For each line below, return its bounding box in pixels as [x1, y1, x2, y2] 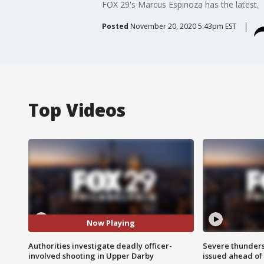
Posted [101, 21, 128, 31]
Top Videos [28, 97, 126, 122]
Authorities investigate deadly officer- [28, 240, 172, 251]
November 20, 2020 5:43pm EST [130, 21, 236, 31]
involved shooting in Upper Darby [28, 250, 154, 261]
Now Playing [87, 217, 136, 229]
